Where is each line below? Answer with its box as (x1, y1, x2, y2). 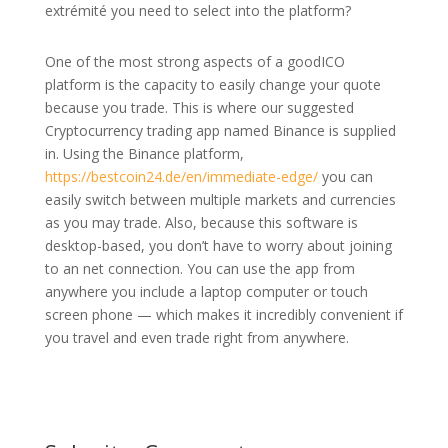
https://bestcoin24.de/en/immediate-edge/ (44, 167, 318, 187)
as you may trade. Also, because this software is (44, 213, 358, 233)
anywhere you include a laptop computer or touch (44, 282, 368, 302)
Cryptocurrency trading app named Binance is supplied (44, 121, 396, 141)
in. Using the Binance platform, (44, 144, 244, 164)
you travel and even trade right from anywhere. (44, 328, 349, 348)
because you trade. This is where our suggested (44, 98, 354, 118)
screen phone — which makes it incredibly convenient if (44, 305, 403, 325)
